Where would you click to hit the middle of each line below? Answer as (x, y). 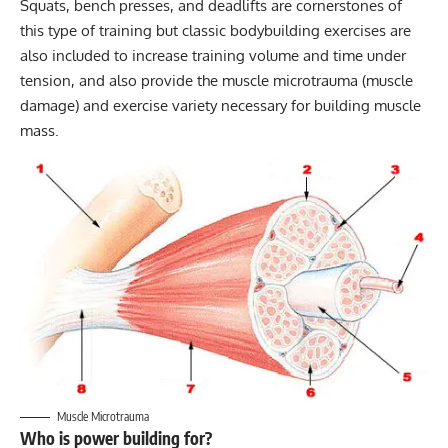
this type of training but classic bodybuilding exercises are (215, 31)
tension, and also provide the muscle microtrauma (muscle (216, 81)
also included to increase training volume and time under (213, 56)
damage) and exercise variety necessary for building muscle (220, 106)
